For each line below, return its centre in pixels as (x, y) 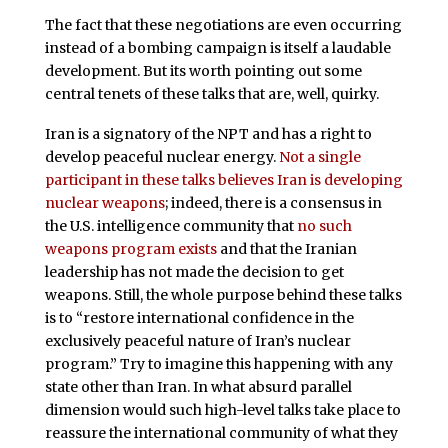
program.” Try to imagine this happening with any (218, 363)
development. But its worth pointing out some (203, 70)
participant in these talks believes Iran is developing (223, 179)
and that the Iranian (286, 248)
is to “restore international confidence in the (199, 317)
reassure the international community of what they (221, 432)
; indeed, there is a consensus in (273, 202)
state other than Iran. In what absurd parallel (198, 386)
